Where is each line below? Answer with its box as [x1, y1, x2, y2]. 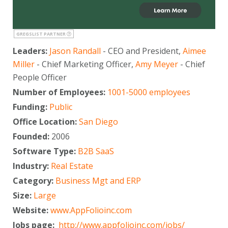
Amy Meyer [135, 59, 178, 70]
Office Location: [13, 116, 79, 128]
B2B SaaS [78, 146, 114, 157]
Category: [13, 175, 55, 187]
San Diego [79, 116, 118, 128]
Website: [13, 205, 50, 216]
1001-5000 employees [107, 87, 190, 98]
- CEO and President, [101, 45, 183, 57]
